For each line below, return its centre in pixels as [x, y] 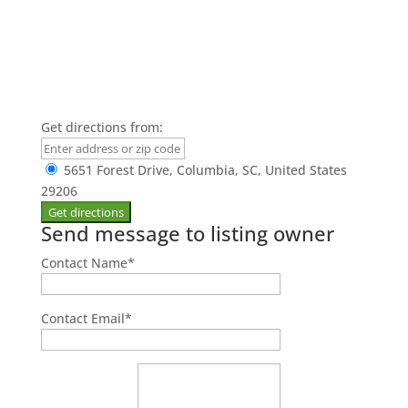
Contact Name [84, 263]
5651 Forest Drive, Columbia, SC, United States [203, 170]
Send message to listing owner [187, 233]
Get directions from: [102, 127]
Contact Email [82, 318]
